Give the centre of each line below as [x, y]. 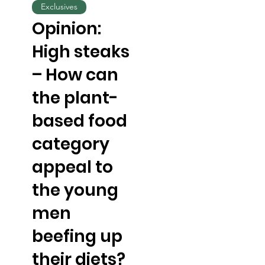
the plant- [75, 98]
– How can [75, 75]
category [70, 144]
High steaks [80, 51]
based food [79, 121]
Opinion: [66, 28]
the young [75, 190]
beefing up [77, 236]
